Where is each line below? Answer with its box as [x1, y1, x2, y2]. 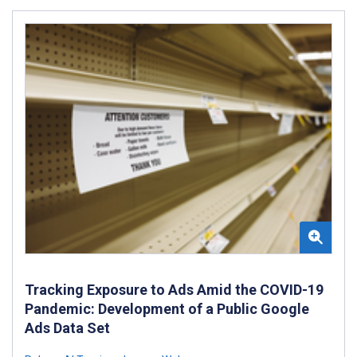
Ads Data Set [25, 319, 110, 336]
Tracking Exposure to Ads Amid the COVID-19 [25, 280, 324, 298]
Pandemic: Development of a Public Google [25, 300, 309, 317]
